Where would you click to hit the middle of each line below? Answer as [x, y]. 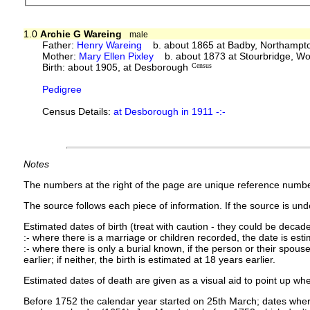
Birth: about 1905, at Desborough [116, 67]
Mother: [61, 56]
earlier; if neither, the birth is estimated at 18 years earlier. [149, 259]
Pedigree [62, 89]
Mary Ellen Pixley [117, 56]
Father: [60, 45]
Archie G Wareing [81, 34]
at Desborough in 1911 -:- [170, 111]
